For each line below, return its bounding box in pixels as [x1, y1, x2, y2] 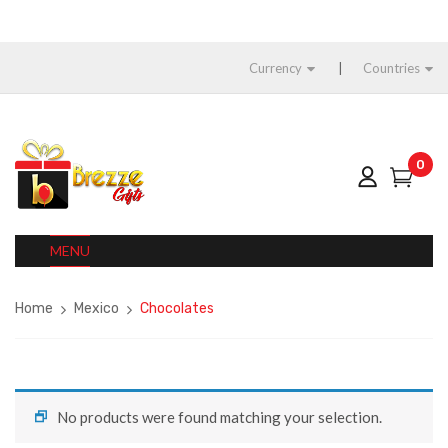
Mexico [74, 300, 119, 317]
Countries [363, 60, 420, 76]
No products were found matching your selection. [57, 408, 382, 426]
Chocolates [140, 300, 214, 317]
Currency [249, 60, 302, 76]
